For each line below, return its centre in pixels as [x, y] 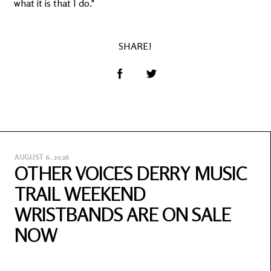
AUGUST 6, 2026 [42, 157]
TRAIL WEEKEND [80, 194]
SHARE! [135, 46]
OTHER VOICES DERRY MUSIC [131, 173]
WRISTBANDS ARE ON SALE [123, 214]
